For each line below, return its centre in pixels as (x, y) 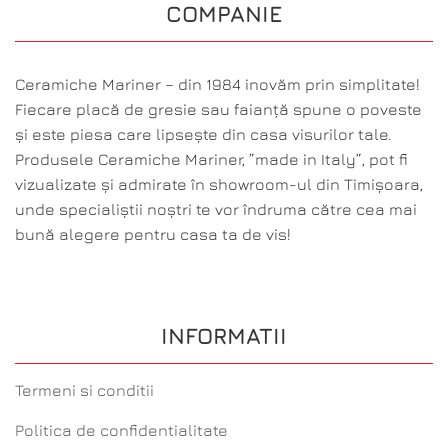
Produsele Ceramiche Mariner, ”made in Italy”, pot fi (211, 158)
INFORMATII (224, 336)
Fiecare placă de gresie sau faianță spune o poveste (218, 108)
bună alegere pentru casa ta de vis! (153, 233)
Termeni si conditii (84, 390)
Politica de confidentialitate (121, 430)
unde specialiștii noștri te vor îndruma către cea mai (216, 208)
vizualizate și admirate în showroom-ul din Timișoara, (219, 183)
